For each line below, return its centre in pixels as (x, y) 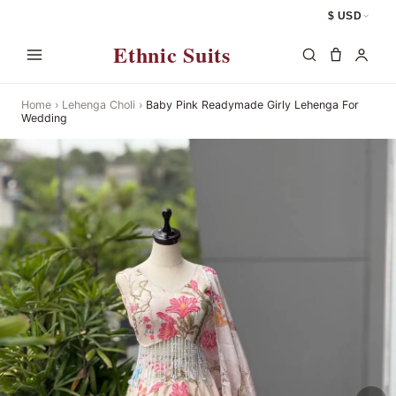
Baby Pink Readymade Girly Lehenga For (252, 104)
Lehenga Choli (99, 104)
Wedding (44, 118)
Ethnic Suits (172, 55)
